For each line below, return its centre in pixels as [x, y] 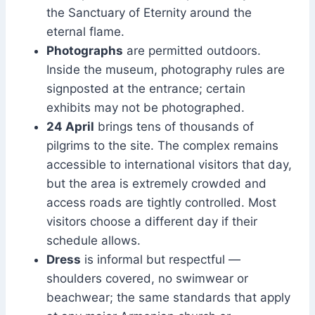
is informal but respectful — [161, 260]
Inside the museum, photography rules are [166, 70]
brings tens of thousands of [174, 127]
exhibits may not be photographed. [146, 108]
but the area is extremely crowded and [156, 184]
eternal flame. [85, 32]
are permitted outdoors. [192, 51]
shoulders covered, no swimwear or [147, 279]
